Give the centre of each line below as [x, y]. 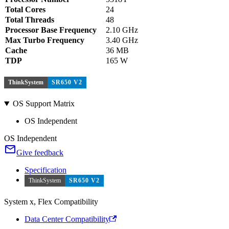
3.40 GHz [122, 40]
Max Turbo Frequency [45, 40]
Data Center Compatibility [67, 219]
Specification [45, 170]
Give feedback [40, 153]
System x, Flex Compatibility [51, 202]
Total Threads [30, 20]
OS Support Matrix [43, 104]
